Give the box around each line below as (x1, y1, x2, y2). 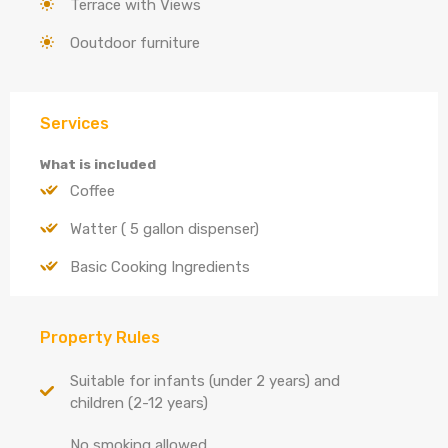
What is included (40, 156, 156, 172)
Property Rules (40, 328, 160, 347)
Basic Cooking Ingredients (70, 258, 250, 276)
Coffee (70, 182, 115, 200)
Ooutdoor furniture (70, 34, 200, 52)
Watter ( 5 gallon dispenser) (70, 220, 259, 238)
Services (40, 114, 109, 133)
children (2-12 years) (70, 394, 208, 412)
